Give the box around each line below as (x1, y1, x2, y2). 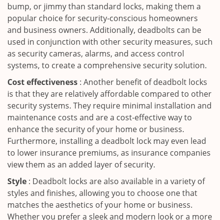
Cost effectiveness (7, 77, 78, 87)
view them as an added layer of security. (7, 159, 155, 170)
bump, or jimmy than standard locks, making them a (7, 1, 201, 12)
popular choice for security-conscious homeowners (7, 13, 198, 24)
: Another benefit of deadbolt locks (78, 77, 207, 87)
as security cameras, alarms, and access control (7, 48, 184, 59)
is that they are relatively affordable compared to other (7, 88, 212, 99)
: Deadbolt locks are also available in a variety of (27, 176, 205, 187)
